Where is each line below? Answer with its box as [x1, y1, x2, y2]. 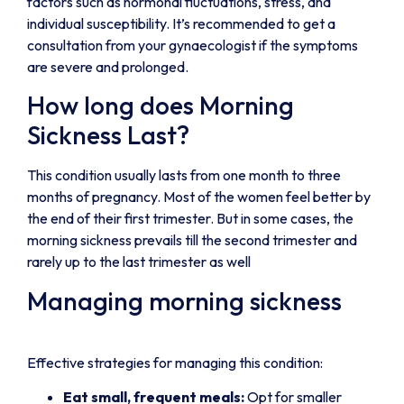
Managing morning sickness [27, 284, 342, 317]
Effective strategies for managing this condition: [27, 353, 323, 372]
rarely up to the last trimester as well [27, 252, 251, 271]
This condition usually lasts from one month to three [27, 166, 341, 185]
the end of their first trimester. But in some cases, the [27, 209, 353, 228]
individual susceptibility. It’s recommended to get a [27, 14, 335, 32]
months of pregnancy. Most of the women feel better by [27, 188, 371, 207]
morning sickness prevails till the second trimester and [27, 231, 357, 250]
